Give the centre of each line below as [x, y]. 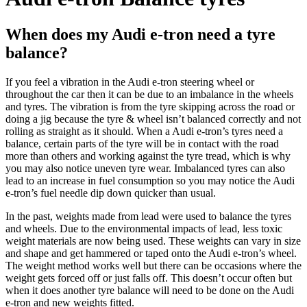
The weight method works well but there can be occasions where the [153, 266]
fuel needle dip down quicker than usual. [127, 193]
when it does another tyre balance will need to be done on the [139, 291]
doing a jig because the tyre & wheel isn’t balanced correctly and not [153, 119]
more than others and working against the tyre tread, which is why [148, 156]
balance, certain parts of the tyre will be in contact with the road [142, 144]
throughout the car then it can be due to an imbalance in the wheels [149, 95]
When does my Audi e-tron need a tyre [140, 35]
